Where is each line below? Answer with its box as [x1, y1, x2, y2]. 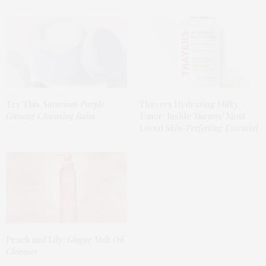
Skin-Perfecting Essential [165, 122, 258, 134]
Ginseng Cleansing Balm [6, 110, 96, 122]
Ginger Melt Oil [67, 234, 124, 246]
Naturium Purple [42, 99, 104, 110]
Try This [6, 99, 42, 110]
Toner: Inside [139, 110, 193, 122]
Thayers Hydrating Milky [139, 99, 239, 110]
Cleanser [6, 246, 38, 258]
